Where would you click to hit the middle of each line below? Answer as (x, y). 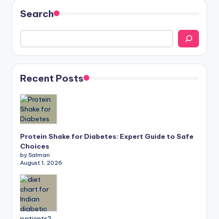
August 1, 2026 (41, 163)
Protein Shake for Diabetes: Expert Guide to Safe (107, 137)
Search (37, 14)
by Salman (35, 155)
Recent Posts (52, 78)
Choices (35, 146)
